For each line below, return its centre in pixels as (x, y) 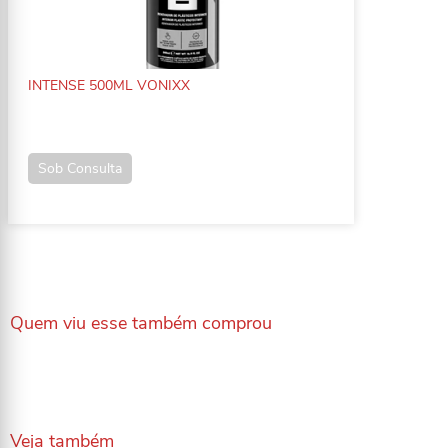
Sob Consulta (80, 168)
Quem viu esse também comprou (141, 323)
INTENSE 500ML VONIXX (109, 85)
